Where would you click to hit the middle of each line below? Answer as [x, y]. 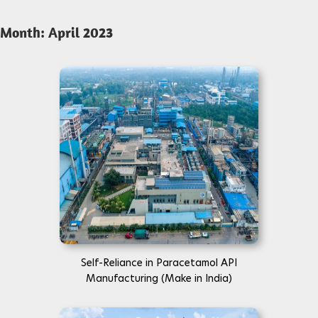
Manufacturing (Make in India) [159, 278]
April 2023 [81, 32]
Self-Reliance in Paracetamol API [159, 263]
